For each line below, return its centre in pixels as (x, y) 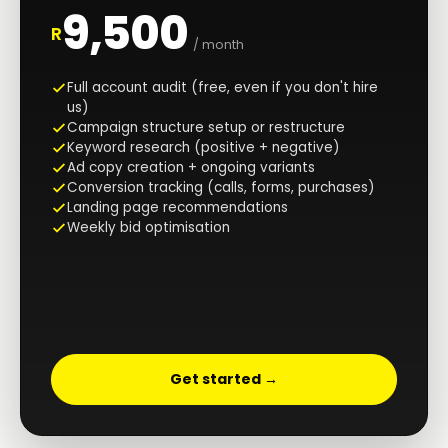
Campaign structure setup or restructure (206, 127)
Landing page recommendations (177, 207)
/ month (219, 44)
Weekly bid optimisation (148, 227)
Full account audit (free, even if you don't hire (222, 87)
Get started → (224, 379)
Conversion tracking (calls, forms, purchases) (220, 187)
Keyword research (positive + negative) (203, 147)
